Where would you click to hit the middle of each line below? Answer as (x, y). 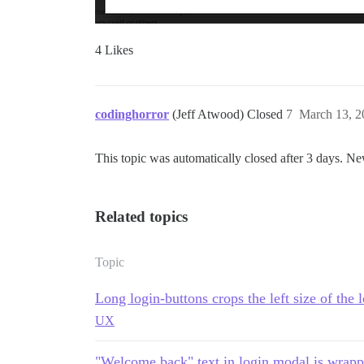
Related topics (141, 217)
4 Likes (114, 50)
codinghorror (132, 114)
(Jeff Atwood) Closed (229, 114)
